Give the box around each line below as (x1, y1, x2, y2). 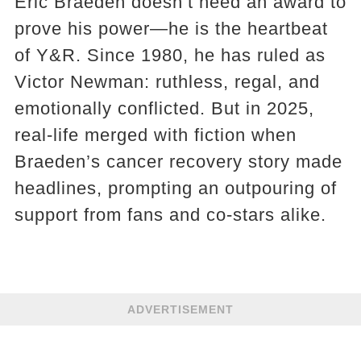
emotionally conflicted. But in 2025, (14, 98, 314, 118)
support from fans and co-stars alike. (14, 205, 326, 225)
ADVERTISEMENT (127, 303, 234, 316)
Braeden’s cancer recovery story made (14, 151, 342, 172)
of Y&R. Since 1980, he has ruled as (14, 45, 326, 65)
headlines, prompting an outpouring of (14, 178, 337, 198)
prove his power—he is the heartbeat (14, 19, 328, 39)
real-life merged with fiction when (14, 125, 297, 145)
